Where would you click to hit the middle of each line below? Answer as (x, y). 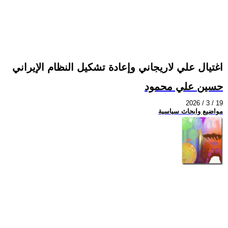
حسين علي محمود (184, 86)
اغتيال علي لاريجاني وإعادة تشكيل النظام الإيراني (118, 67)
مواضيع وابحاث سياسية (191, 111)
